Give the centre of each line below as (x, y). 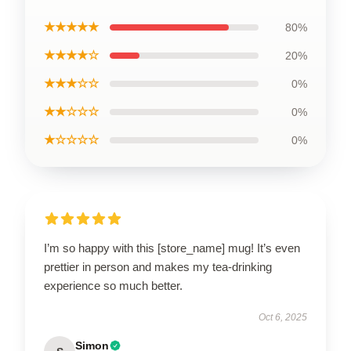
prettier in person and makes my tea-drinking (158, 267)
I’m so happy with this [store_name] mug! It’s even (172, 248)
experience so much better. (113, 286)
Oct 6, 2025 (283, 317)
